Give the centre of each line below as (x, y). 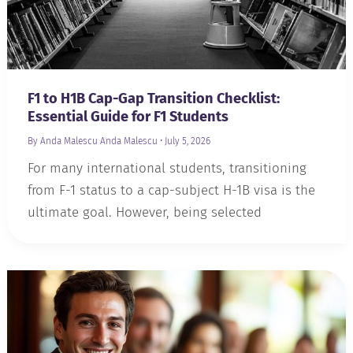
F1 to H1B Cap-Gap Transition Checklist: (153, 98)
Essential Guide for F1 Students (128, 116)
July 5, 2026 (187, 141)
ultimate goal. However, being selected (144, 212)
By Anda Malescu (62, 141)
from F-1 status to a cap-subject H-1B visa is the (171, 190)
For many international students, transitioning (167, 168)
